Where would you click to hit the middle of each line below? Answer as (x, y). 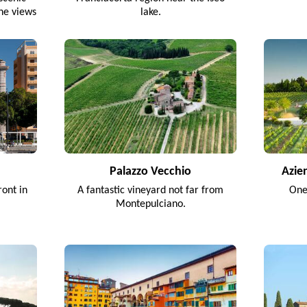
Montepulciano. (150, 204)
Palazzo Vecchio (151, 171)
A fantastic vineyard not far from (151, 190)
